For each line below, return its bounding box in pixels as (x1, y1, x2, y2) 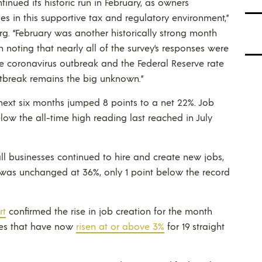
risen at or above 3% (76, 220, 164, 232)
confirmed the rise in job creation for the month (6, 205, 212, 217)
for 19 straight (164, 220, 225, 232)
